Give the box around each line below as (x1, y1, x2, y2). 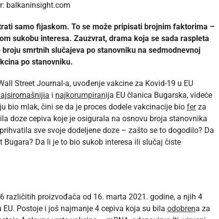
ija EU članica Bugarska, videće (106, 90, 212, 100)
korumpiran (66, 90, 106, 100)
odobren (167, 204, 196, 214)
